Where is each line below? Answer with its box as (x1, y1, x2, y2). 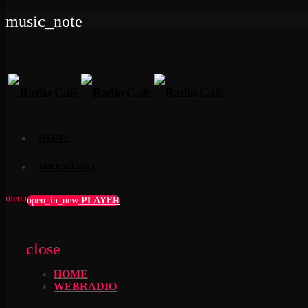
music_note (5, 12, 82, 30)
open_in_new (27, 195, 78, 206)
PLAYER (78, 195, 120, 206)
